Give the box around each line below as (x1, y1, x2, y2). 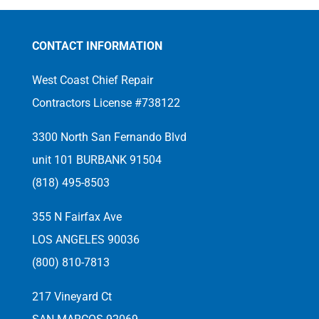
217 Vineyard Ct (31, 289, 112, 303)
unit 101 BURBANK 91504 (31, 152, 162, 167)
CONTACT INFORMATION (31, 38, 162, 53)
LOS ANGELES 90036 (31, 232, 140, 246)
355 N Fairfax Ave (31, 209, 122, 224)
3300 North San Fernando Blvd (31, 130, 187, 144)
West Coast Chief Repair (31, 73, 153, 87)
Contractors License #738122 (31, 95, 180, 110)
